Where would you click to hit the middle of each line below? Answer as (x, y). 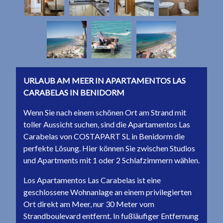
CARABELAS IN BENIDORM (74, 92)
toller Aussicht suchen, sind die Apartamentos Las (107, 124)
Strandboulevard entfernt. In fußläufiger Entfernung (111, 216)
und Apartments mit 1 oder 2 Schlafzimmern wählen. (111, 160)
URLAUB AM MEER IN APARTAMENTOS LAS (105, 80)
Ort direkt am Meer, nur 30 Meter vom (89, 204)
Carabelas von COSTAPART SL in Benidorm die (104, 136)
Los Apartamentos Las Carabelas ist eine (92, 180)
